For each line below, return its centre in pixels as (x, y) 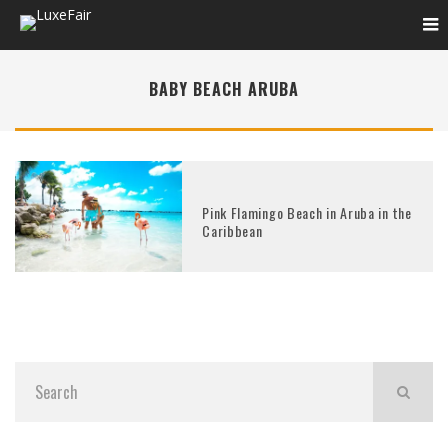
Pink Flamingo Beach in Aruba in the (307, 212)
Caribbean (232, 230)
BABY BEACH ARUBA (224, 89)
